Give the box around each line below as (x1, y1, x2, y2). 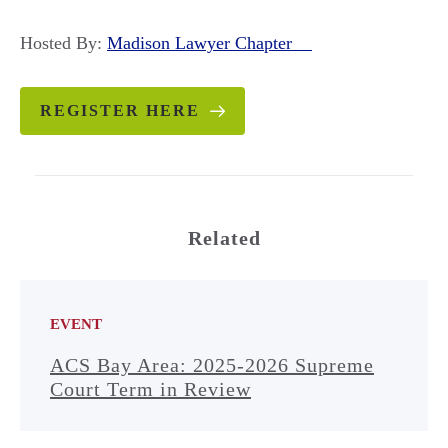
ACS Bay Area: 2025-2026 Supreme (50, 354, 374, 376)
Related (187, 227, 261, 249)
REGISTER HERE (40, 102, 200, 119)
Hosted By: (20, 33, 107, 53)
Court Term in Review (50, 378, 251, 400)
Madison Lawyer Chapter (107, 33, 312, 53)
